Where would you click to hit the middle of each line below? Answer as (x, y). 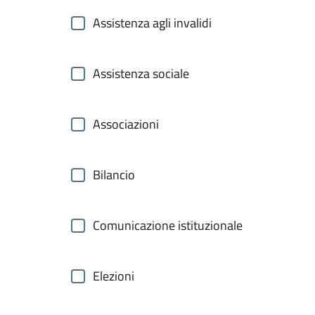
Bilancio (114, 175)
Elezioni (114, 276)
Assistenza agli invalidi (152, 23)
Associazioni (126, 124)
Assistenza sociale (141, 73)
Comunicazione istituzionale (168, 225)
